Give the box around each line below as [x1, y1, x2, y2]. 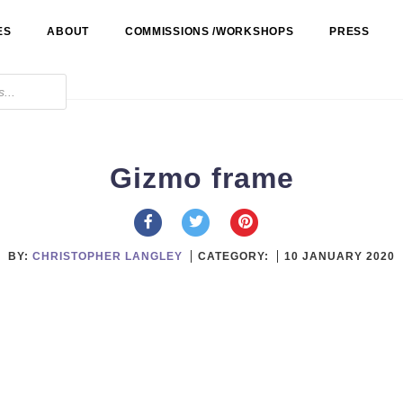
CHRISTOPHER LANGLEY [32, 249, 183, 263]
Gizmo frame [109, 162, 294, 194]
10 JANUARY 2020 [284, 249, 395, 263]
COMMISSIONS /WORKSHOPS [124, 25, 294, 38]
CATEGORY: [198, 249, 273, 263]
